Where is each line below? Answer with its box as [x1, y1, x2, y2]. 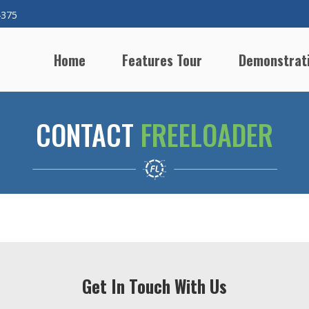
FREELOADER [141, 114, 273, 155]
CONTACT [36, 114, 141, 155]
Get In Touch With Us [82, 273, 227, 299]
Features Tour [122, 50, 202, 70]
